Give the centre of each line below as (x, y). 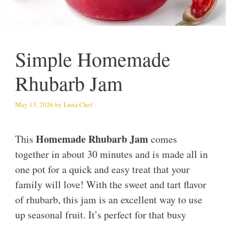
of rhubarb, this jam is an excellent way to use (109, 200)
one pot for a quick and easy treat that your (102, 169)
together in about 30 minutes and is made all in (111, 154)
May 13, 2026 (34, 104)
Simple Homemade (93, 59)
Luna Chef (78, 104)
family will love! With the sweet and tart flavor (111, 185)
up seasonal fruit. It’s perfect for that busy (101, 215)
